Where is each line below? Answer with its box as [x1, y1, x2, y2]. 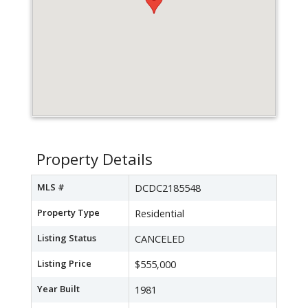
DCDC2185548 [135, 181, 201, 195]
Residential [135, 207, 184, 221]
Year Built [37, 283, 80, 296]
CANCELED [135, 232, 185, 246]
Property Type [37, 206, 100, 219]
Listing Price [37, 257, 91, 270]
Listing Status [37, 232, 96, 245]
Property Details [36, 148, 153, 170]
